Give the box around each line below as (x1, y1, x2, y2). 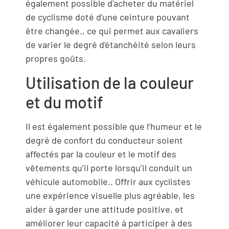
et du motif (26, 91, 103, 111)
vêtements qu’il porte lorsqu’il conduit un (26, 162, 192, 173)
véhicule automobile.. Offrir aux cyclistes (26, 175, 191, 187)
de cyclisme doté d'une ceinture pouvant (26, 11, 190, 22)
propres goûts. (26, 52, 86, 64)
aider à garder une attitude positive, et (26, 203, 184, 215)
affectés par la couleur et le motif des (26, 148, 176, 159)
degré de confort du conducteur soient (26, 134, 183, 146)
